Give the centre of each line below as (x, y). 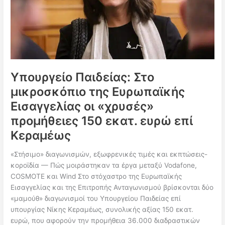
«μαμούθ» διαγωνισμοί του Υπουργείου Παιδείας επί (96, 198)
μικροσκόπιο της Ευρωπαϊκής (98, 92)
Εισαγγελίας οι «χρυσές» (82, 106)
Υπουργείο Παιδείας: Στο (83, 77)
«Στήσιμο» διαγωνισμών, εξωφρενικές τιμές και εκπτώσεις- (109, 154)
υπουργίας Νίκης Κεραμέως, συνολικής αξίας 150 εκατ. (102, 209)
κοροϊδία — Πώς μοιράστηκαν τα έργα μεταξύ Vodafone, (104, 165)
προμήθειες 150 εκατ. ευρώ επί (102, 121)
